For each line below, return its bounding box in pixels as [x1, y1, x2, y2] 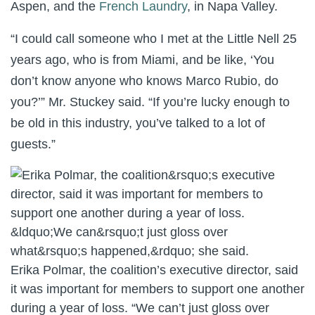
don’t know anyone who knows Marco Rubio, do [11, 74, 278, 88]
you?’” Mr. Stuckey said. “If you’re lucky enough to [11, 95, 290, 109]
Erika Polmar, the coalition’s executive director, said [11, 263, 298, 277]
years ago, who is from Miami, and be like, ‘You [11, 53, 274, 67]
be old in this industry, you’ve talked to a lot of [11, 116, 265, 130]
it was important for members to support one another [11, 282, 304, 296]
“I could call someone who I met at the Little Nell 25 [11, 32, 297, 46]
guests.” [11, 137, 56, 151]
